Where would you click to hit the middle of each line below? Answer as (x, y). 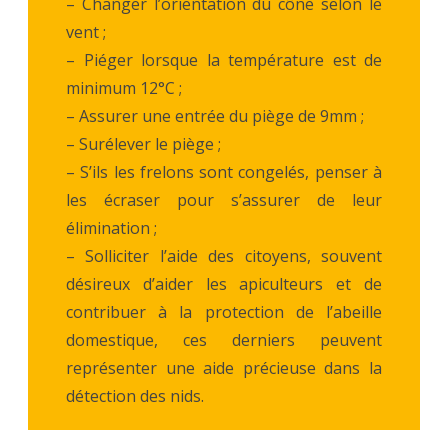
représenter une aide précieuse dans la (224, 367)
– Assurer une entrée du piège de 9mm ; (215, 115)
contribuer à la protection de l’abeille (224, 311)
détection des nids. (135, 395)
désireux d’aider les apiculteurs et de (224, 283)
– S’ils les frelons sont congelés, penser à (224, 171)
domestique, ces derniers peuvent (224, 339)
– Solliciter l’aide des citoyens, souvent (224, 255)
